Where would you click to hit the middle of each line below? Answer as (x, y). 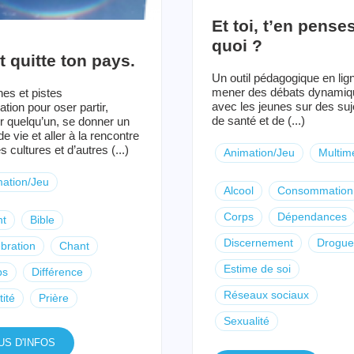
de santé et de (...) (258, 120)
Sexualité (246, 320)
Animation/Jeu (259, 152)
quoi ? (237, 45)
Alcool (238, 190)
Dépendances (312, 216)
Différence (57, 271)
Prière (53, 298)
